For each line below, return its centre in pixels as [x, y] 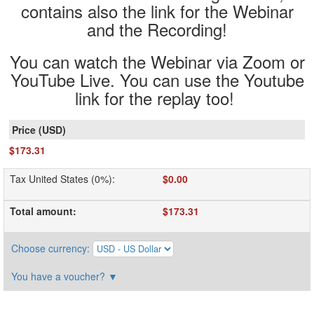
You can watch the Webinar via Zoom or [157, 62]
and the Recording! [157, 29]
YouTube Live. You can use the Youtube [157, 80]
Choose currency [49, 248]
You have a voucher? [60, 277]
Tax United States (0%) [61, 179]
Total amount [41, 211]
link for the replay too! [157, 98]
